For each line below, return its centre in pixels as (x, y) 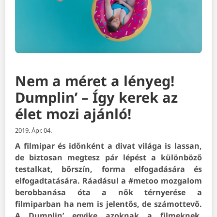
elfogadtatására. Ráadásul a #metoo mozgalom (108, 181)
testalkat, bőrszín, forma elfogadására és (108, 169)
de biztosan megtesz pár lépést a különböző (108, 158)
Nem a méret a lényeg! (95, 81)
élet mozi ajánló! (73, 114)
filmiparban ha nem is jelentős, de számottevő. (108, 204)
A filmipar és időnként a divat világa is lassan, (108, 146)
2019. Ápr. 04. (34, 131)
